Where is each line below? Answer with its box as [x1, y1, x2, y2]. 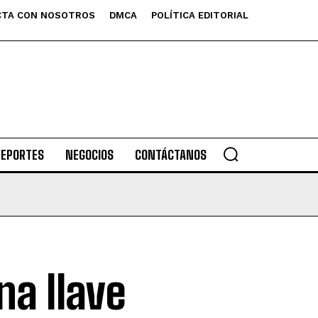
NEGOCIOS [65, 147, 114, 163]
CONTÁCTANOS [134, 147, 207, 163]
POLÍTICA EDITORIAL [151, 10, 248, 21]
